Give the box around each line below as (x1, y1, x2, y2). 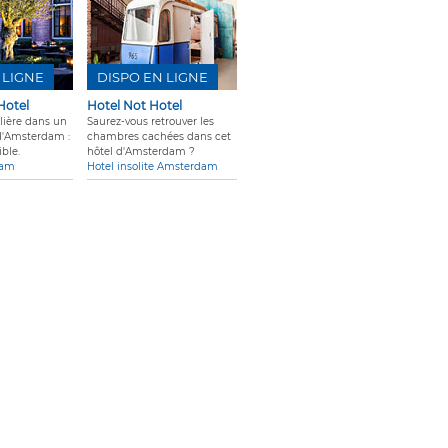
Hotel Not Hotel (87, 98, 182, 114)
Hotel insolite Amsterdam (87, 160, 218, 174)
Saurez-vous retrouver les (87, 115, 214, 129)
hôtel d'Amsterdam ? (87, 145, 195, 159)
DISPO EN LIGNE (97, 69, 208, 86)
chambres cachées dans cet (87, 130, 231, 144)
